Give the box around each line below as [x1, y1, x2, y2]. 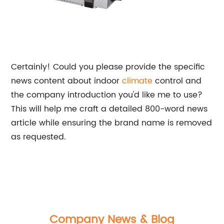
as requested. [11, 130, 66, 143]
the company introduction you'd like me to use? [11, 88, 203, 101]
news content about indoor [11, 74, 122, 87]
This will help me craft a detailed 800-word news [11, 102, 208, 115]
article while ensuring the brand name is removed [11, 116, 212, 129]
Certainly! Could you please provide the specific [11, 60, 205, 73]
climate [122, 74, 153, 87]
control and [152, 74, 202, 87]
